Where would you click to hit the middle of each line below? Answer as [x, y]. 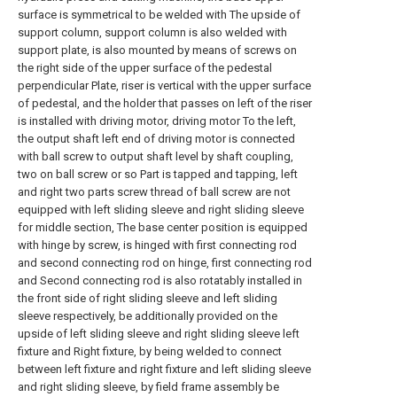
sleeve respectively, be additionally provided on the [148, 316]
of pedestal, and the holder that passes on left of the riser [165, 103]
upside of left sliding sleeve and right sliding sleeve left [159, 334]
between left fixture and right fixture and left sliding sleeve [164, 369]
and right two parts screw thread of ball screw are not [154, 192]
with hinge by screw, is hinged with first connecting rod [157, 245]
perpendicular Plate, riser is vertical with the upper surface [164, 86]
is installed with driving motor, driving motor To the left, [157, 121]
